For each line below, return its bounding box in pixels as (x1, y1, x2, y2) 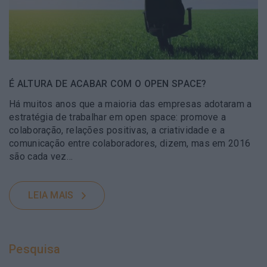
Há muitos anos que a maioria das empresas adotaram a (9, 98, 252, 110)
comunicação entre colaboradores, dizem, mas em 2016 (9, 137, 251, 149)
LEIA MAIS (27, 189, 74, 201)
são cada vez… (9, 150, 73, 162)
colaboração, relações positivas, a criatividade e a (9, 124, 225, 136)
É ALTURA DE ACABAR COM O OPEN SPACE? (9, 77, 207, 89)
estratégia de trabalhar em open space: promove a (9, 111, 226, 123)
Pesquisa (9, 241, 61, 256)
